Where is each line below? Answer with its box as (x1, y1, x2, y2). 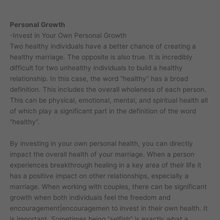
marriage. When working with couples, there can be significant (10, 182, 207, 191)
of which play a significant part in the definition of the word (10, 107, 196, 115)
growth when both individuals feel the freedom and (10, 193, 170, 201)
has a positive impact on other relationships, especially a (10, 171, 189, 180)
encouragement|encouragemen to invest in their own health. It (10, 204, 208, 212)
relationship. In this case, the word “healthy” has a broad (10, 74, 188, 82)
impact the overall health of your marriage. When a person (10, 150, 194, 158)
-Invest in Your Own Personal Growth (10, 31, 127, 39)
